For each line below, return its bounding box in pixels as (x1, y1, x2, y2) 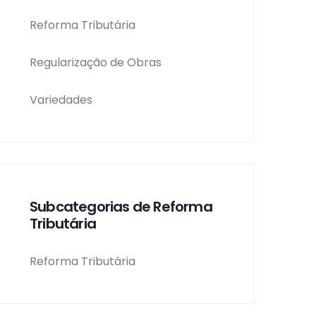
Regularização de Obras (30, 54, 162, 71)
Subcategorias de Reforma (30, 197, 212, 217)
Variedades (30, 91, 92, 108)
